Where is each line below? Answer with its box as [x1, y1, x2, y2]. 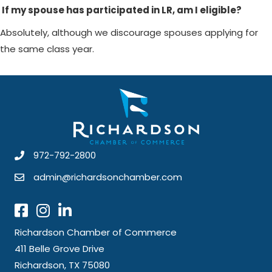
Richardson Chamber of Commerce [15, 226, 177, 239]
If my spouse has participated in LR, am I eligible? [2, 3, 242, 16]
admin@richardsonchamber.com [33, 171, 182, 184]
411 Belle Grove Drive [15, 242, 104, 256]
